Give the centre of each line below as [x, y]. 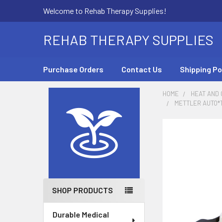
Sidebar [68, 114]
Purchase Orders [73, 69]
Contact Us [142, 69]
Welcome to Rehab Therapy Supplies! [105, 11]
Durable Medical [81, 215]
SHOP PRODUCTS [83, 190]
